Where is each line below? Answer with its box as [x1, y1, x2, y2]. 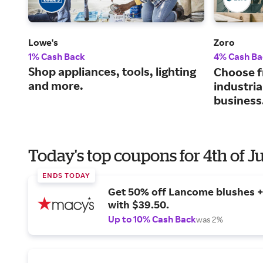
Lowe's [28, 36, 58, 49]
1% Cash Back [28, 50, 85, 63]
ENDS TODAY [42, 171, 90, 180]
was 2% [196, 214, 223, 225]
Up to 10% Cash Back [108, 213, 196, 225]
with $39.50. [108, 198, 169, 211]
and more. [28, 78, 83, 93]
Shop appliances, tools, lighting [28, 64, 196, 79]
